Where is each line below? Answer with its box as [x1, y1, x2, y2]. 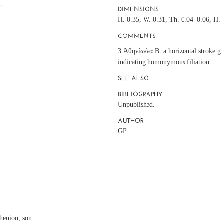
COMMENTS [117, 32, 156, 39]
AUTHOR [117, 116, 144, 124]
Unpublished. [117, 100, 155, 108]
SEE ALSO [117, 74, 149, 82]
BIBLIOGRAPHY [117, 90, 162, 98]
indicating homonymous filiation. [117, 58, 211, 66]
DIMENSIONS [117, 5, 159, 13]
